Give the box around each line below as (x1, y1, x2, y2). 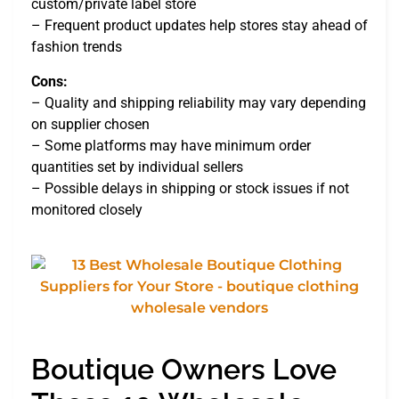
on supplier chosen (31, 115, 150, 133)
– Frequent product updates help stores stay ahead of (31, 17, 368, 35)
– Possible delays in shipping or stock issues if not (31, 179, 349, 197)
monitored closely (31, 200, 142, 218)
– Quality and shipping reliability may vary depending (31, 94, 366, 111)
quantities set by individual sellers (31, 158, 243, 175)
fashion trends (31, 38, 122, 56)
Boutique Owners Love (31, 353, 337, 387)
